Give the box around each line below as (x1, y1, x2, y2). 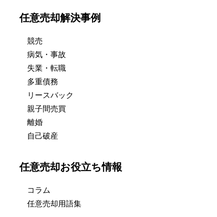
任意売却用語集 (27, 200, 81, 208)
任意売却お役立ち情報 (19, 161, 122, 173)
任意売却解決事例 (19, 12, 101, 24)
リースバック (27, 91, 74, 100)
